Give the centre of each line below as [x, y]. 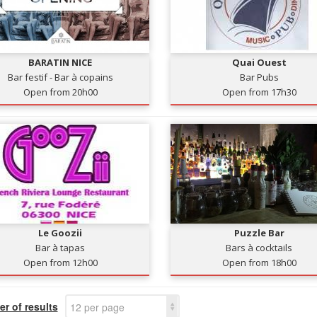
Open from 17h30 [259, 92]
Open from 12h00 [60, 263]
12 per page [97, 307]
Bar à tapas [60, 248]
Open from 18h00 [259, 263]
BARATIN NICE [60, 62]
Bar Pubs [259, 77]
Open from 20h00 [60, 92]
